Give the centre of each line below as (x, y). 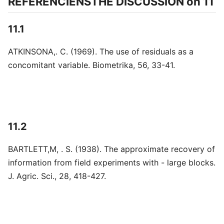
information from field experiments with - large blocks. (112, 162)
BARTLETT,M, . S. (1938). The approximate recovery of (111, 149)
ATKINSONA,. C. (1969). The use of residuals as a (101, 51)
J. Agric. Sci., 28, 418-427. (57, 176)
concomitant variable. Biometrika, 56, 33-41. (91, 65)
